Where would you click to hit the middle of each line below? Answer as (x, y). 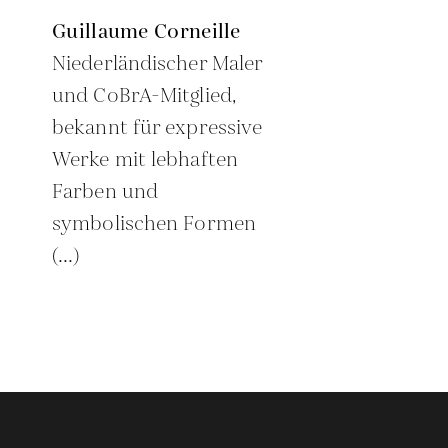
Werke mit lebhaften (145, 160)
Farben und (105, 192)
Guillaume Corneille (146, 32)
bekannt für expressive (157, 128)
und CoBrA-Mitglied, (144, 96)
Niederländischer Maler (157, 64)
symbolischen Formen (154, 224)
